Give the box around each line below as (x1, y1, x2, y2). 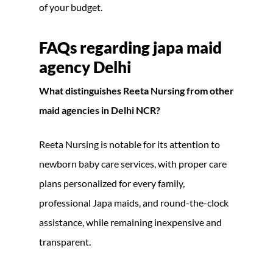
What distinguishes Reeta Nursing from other (39, 84, 234, 96)
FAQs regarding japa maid (39, 37, 222, 57)
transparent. (39, 235, 91, 247)
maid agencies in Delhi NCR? (39, 104, 160, 116)
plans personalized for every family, (39, 177, 185, 189)
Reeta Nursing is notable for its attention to (39, 138, 220, 150)
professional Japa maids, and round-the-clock (39, 196, 229, 208)
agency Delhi (39, 57, 131, 77)
